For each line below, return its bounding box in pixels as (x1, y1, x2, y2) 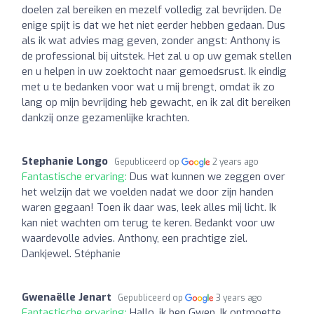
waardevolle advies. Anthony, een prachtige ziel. (22, 231, 247, 245)
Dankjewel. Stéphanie (22, 246, 121, 261)
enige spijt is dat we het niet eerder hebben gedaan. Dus (22, 18, 285, 32)
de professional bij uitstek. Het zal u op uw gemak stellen (22, 48, 292, 63)
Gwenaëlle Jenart (22, 289, 111, 304)
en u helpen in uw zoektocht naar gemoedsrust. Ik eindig (22, 64, 287, 78)
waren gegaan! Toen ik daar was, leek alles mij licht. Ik (22, 200, 276, 214)
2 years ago (212, 156, 259, 168)
